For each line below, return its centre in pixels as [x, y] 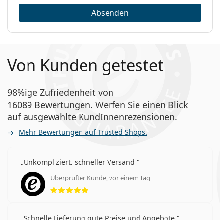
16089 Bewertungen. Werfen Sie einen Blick [98, 104]
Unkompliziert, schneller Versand [80, 162]
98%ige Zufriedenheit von [60, 92]
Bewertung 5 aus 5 [123, 184]
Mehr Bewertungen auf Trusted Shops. [83, 132]
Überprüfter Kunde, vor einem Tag [100, 178]
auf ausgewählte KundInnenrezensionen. [92, 117]
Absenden [110, 13]
